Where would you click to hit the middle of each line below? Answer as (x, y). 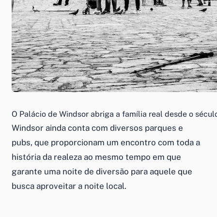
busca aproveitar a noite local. (69, 186)
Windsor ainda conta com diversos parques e (97, 128)
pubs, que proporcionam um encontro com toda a (106, 142)
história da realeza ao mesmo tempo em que (96, 157)
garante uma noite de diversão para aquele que (102, 171)
